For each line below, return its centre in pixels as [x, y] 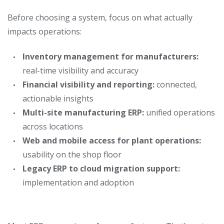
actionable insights [58, 98]
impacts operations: [44, 31]
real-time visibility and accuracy [80, 70]
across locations [53, 126]
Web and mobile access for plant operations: [112, 140]
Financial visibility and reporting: [88, 84]
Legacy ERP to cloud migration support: [101, 168]
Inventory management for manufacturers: [110, 56]
